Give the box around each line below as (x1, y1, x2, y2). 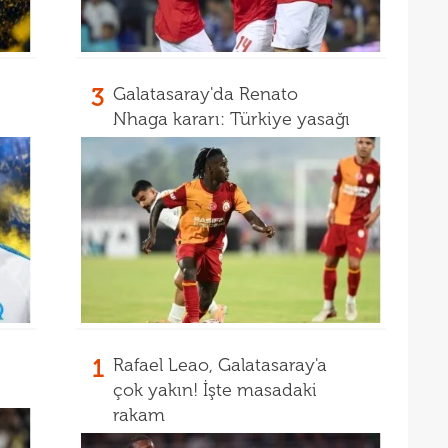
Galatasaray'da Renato (113, 83, 298, 105)
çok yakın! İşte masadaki (113, 379, 317, 401)
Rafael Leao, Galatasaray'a (113, 354, 327, 376)
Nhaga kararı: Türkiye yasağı (113, 108, 350, 130)
